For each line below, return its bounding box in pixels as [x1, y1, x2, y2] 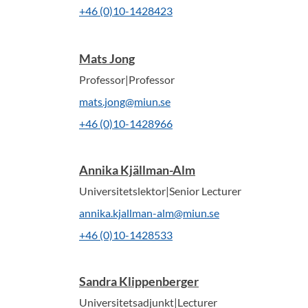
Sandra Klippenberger [79, 274, 199, 289]
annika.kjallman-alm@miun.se [79, 206, 219, 219]
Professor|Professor [79, 73, 175, 86]
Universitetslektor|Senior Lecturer [79, 184, 241, 197]
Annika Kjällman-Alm [79, 162, 195, 177]
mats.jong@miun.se [79, 95, 170, 108]
